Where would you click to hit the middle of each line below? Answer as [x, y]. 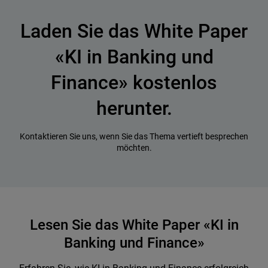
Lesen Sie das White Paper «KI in [134, 225]
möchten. [134, 148]
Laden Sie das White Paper [134, 31]
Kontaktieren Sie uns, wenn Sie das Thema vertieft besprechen [134, 136]
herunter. [134, 108]
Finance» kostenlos [134, 83]
